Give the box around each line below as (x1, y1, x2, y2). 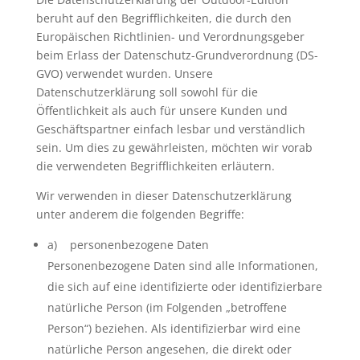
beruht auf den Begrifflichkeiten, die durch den (35, 10, 292, 26)
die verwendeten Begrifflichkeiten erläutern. (35, 158, 275, 174)
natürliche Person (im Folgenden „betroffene (47, 300, 287, 315)
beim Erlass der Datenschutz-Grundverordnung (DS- (35, 47, 318, 63)
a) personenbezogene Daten (47, 237, 209, 252)
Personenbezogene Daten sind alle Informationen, (47, 258, 318, 273)
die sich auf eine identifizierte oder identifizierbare (47, 279, 322, 294)
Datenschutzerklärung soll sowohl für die (35, 84, 258, 100)
